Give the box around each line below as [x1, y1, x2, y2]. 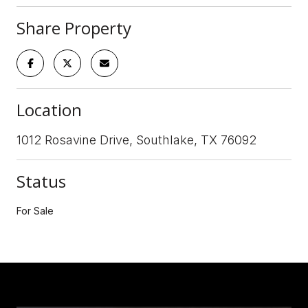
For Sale [16, 204, 54, 217]
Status [16, 169, 66, 192]
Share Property [16, 16, 131, 39]
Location [16, 98, 82, 121]
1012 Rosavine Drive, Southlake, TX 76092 [16, 132, 256, 147]
